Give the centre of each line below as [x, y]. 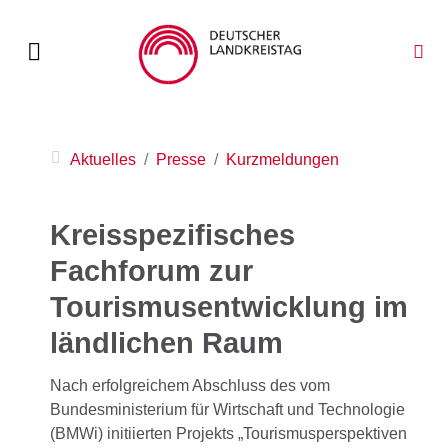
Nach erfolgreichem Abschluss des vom [190, 386]
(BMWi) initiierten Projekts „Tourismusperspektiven [228, 434]
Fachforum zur [151, 271]
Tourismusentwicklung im [229, 307]
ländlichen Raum [166, 343]
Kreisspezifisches [172, 235]
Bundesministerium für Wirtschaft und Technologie [227, 410]
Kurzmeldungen [282, 159]
